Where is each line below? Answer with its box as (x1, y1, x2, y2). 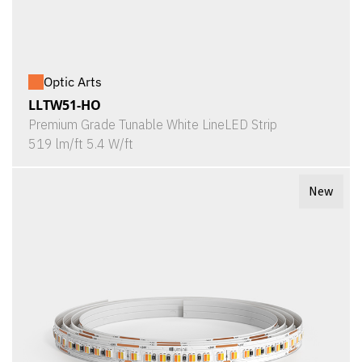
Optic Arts (44, 74, 102, 90)
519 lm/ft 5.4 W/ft (28, 136, 133, 152)
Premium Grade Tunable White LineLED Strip (28, 116, 277, 133)
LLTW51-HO (28, 96, 101, 114)
